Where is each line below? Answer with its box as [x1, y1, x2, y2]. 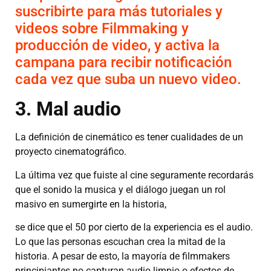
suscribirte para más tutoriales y [15, 3, 223, 21]
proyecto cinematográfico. [15, 146, 126, 158]
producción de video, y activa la [15, 37, 220, 54]
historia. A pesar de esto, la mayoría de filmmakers [15, 250, 230, 262]
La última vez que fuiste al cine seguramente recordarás [15, 169, 253, 181]
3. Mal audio [15, 97, 121, 121]
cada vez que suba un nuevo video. [15, 71, 241, 88]
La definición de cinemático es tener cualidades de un [15, 131, 243, 143]
